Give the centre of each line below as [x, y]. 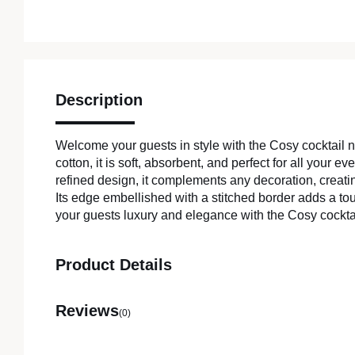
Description [99, 100]
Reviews [87, 311]
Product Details [114, 265]
